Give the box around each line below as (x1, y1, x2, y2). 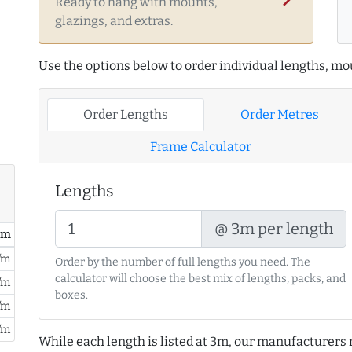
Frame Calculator (150, 139, 252, 155)
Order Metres (240, 107, 319, 123)
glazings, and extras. (55, 13, 173, 29)
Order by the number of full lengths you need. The (55, 255, 310, 269)
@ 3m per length (214, 219, 334, 239)
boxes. (55, 288, 88, 302)
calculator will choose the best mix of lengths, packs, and (55, 272, 346, 286)
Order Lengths (82, 107, 168, 123)
